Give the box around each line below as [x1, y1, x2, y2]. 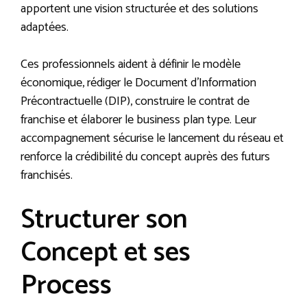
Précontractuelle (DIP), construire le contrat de [21, 91, 249, 112]
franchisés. [21, 165, 73, 186]
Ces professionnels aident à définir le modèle [21, 54, 241, 75]
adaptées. [21, 17, 69, 38]
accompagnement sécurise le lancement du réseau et [21, 128, 284, 149]
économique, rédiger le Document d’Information [21, 73, 256, 94]
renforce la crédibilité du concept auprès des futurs [21, 147, 270, 168]
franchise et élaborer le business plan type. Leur [21, 110, 256, 131]
